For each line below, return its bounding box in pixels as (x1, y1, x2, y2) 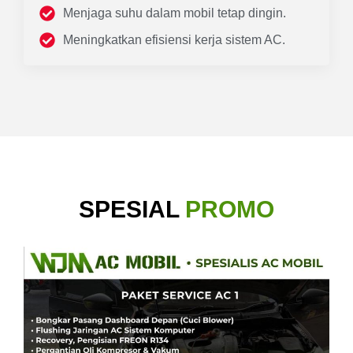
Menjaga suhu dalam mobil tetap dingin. (63, 6, 286, 20)
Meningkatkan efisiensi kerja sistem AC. (63, 33, 285, 47)
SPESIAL (79, 196, 185, 223)
